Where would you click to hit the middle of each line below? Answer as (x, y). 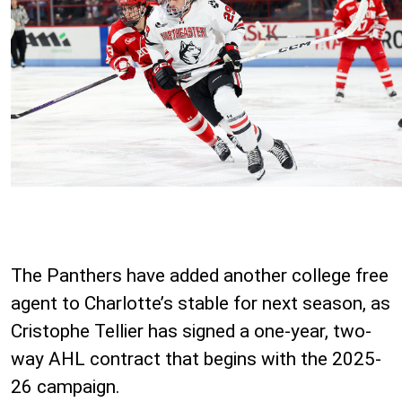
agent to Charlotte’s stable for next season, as (201, 303)
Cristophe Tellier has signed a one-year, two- (191, 331)
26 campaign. (66, 386)
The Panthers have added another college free (200, 275)
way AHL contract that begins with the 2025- (196, 358)
